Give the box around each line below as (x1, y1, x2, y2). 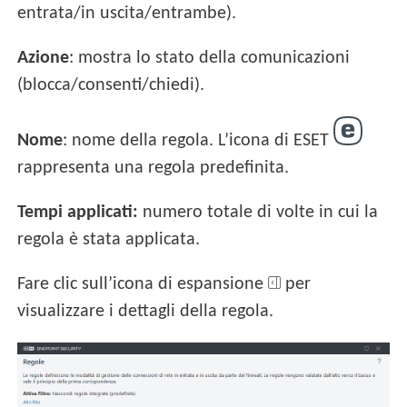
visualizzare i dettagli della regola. (17, 303, 274, 322)
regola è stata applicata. (17, 231, 201, 250)
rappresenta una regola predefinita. (17, 159, 290, 178)
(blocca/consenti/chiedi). (17, 76, 205, 95)
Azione (17, 49, 70, 68)
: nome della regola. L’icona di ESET (63, 132, 334, 151)
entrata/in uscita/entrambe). (17, 4, 237, 23)
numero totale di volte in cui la (138, 203, 379, 223)
